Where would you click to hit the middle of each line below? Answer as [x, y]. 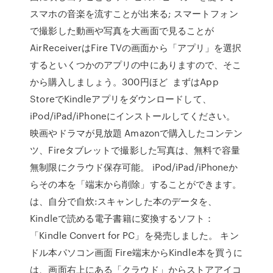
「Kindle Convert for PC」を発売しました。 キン [134, 235]
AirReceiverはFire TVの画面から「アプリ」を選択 [136, 48]
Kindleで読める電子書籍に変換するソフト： [122, 218]
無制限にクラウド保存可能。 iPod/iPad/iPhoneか [134, 167]
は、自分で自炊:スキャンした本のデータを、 [124, 201]
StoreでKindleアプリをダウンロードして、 [121, 99]
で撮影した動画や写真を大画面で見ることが [122, 30]
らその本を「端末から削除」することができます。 [136, 184]
